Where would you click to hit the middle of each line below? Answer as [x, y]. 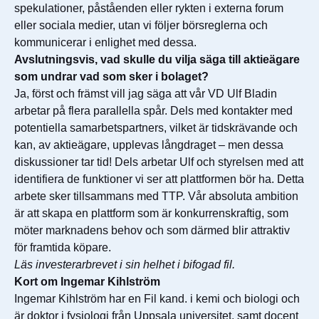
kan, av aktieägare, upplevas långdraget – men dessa [149, 145]
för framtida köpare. [63, 247]
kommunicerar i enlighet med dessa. [105, 42]
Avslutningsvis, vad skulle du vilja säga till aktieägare [157, 59]
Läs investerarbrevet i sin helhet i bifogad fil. [125, 265]
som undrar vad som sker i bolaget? [111, 77]
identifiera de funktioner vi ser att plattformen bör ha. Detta [159, 179]
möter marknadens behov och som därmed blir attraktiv [152, 230]
